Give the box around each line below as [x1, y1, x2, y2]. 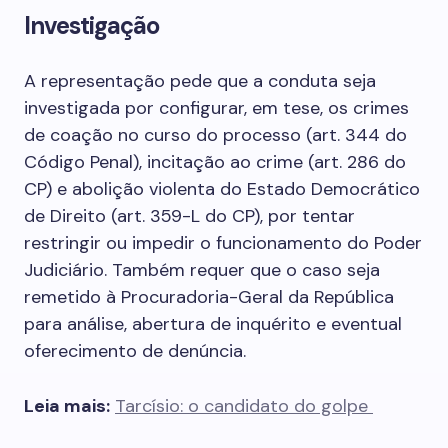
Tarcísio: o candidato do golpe [115, 394, 373, 418]
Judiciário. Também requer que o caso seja [24, 258, 380, 282]
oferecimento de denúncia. [24, 339, 246, 363]
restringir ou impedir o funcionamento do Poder [24, 231, 422, 255]
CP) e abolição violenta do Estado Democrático [24, 177, 420, 201]
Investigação [24, 10, 160, 41]
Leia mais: [24, 394, 110, 418]
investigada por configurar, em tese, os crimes [24, 96, 409, 120]
